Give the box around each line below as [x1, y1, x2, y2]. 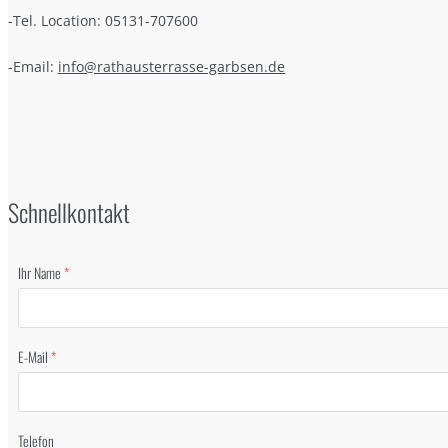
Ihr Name [18, 261, 64, 283]
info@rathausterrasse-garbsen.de [58, 56, 285, 76]
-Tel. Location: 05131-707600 [8, 10, 198, 30]
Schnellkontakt [8, 193, 130, 230]
